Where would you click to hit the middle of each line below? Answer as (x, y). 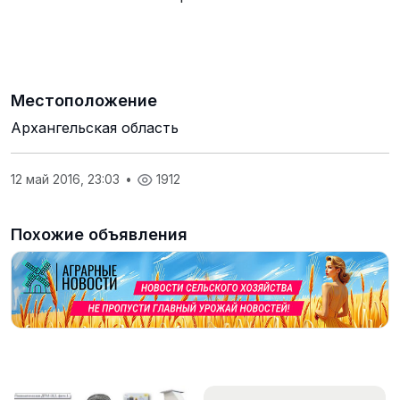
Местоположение (84, 100)
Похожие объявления (99, 234)
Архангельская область (95, 128)
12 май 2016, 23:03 (67, 179)
